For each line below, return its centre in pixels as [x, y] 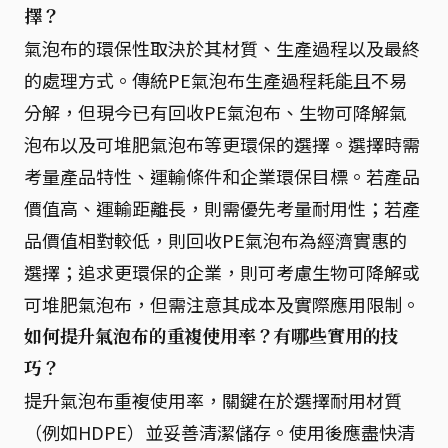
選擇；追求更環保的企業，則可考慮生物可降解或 [222, 272]
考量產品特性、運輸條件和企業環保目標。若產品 [222, 176]
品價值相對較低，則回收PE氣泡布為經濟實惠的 [215, 240]
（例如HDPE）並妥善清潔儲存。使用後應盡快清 [219, 432]
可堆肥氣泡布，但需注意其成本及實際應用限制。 [222, 304]
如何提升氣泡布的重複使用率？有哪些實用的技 [211, 336]
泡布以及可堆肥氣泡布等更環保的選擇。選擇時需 [222, 144]
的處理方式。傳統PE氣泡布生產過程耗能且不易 [215, 80]
